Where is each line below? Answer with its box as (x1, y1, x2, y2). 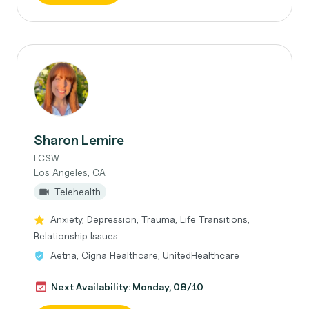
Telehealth (54, 186, 101, 197)
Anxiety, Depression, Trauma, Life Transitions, (50, 213, 250, 225)
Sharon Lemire (34, 132, 124, 148)
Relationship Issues (34, 230, 118, 241)
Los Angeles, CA (34, 166, 106, 178)
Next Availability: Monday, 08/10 (51, 281, 203, 292)
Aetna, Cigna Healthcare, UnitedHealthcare (50, 249, 239, 261)
